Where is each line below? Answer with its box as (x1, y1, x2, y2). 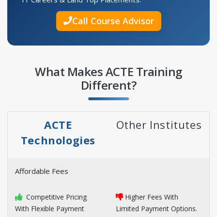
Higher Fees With (125, 192, 178, 201)
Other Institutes (116, 117, 202, 132)
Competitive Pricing (24, 192, 87, 201)
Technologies (20, 132, 96, 147)
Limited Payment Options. (116, 203, 197, 213)
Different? (80, 77, 137, 93)
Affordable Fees (15, 166, 68, 176)
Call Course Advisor (72, 15, 154, 27)
